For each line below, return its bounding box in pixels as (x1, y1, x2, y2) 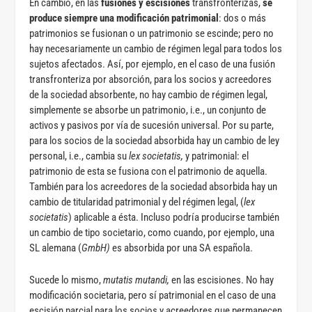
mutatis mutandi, (103, 273, 172, 286)
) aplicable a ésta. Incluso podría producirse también (68, 210, 280, 224)
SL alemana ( (29, 241, 82, 254)
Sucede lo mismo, (29, 273, 104, 286)
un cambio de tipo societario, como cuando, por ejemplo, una (29, 226, 275, 239)
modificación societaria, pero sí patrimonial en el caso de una (29, 288, 276, 302)
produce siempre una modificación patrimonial (29, 11, 219, 24)
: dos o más (219, 11, 267, 24)
